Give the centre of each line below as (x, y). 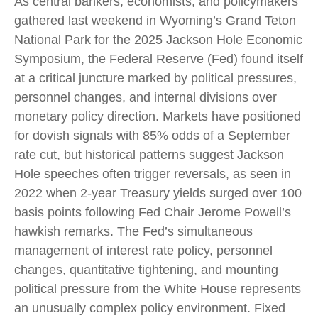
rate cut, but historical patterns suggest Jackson (149, 155)
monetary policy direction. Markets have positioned (158, 116)
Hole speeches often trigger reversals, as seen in (153, 174)
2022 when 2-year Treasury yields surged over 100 (158, 193)
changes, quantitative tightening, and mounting (146, 270)
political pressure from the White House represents (158, 289)
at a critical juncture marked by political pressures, (155, 78)
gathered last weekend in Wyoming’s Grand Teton (155, 21)
